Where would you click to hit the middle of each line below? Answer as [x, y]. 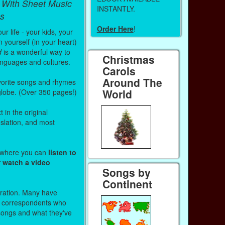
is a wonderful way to [36, 51]
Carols [119, 71]
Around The [133, 83]
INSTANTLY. [116, 8]
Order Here [115, 28]
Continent [128, 184]
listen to [62, 152]
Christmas [129, 60]
